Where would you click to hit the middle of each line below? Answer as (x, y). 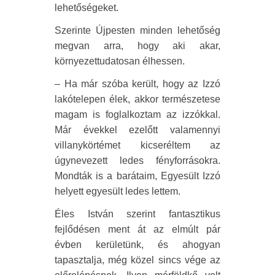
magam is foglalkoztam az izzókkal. (137, 115)
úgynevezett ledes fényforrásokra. (137, 161)
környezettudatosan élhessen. (120, 61)
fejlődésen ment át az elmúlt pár (137, 230)
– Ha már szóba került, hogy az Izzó (137, 84)
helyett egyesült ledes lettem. (118, 192)
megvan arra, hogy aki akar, (137, 46)
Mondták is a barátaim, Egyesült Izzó (137, 176)
